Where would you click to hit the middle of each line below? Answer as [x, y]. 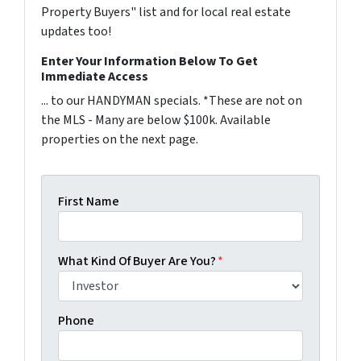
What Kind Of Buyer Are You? [137, 261]
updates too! [76, 31]
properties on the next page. [120, 139]
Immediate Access [95, 76]
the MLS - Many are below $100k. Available [156, 120]
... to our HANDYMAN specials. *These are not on [172, 100]
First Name [89, 201]
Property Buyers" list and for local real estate [166, 12]
